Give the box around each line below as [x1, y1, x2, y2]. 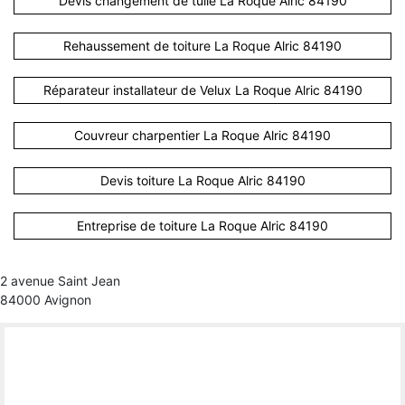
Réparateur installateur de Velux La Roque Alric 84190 [42, 82, 363, 99]
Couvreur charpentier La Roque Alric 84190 [74, 127, 331, 144]
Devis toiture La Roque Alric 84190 [99, 173, 306, 189]
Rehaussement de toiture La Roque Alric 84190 [63, 37, 342, 53]
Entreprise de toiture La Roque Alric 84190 [77, 217, 328, 233]
